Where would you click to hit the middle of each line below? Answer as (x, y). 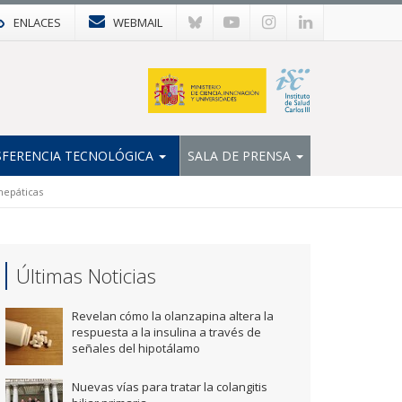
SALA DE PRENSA (241, 155)
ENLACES (37, 22)
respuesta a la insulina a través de (166, 332)
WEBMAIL (138, 22)
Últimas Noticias (86, 275)
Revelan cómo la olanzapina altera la (173, 316)
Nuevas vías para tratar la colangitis (170, 387)
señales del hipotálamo (136, 348)
